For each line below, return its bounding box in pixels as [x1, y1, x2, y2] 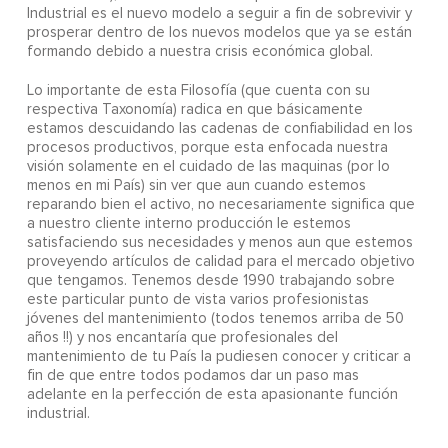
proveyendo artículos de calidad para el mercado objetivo [26, 254, 415, 270]
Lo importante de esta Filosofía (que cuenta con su [26, 83, 370, 99]
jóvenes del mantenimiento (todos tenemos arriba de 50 [26, 311, 404, 327]
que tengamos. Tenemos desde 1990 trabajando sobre [26, 273, 395, 289]
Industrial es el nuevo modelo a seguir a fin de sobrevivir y [26, 6, 412, 22]
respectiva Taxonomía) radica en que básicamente [26, 102, 363, 118]
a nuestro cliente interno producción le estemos [26, 216, 351, 232]
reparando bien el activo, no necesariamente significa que [26, 197, 415, 213]
